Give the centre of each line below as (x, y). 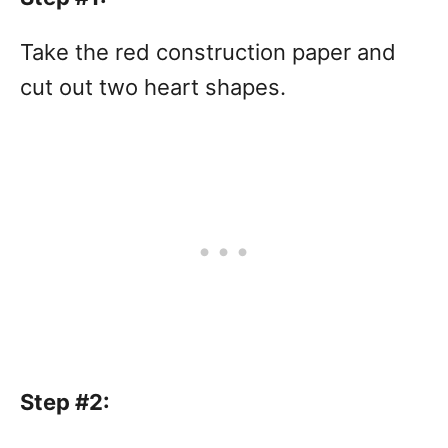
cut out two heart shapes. (156, 87)
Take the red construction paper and (208, 52)
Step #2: (65, 402)
